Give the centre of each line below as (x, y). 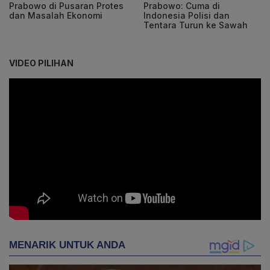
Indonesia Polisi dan (187, 15)
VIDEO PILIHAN (41, 63)
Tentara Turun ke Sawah (196, 25)
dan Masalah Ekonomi (56, 15)
